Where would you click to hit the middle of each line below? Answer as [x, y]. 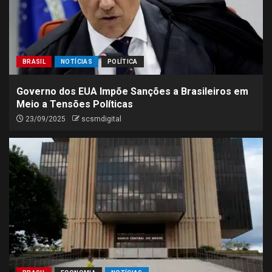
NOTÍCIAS [76, 62]
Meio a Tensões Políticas [75, 104]
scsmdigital [101, 119]
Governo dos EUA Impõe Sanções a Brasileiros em [132, 91]
